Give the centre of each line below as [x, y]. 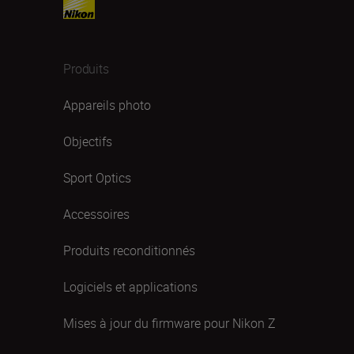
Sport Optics [97, 177]
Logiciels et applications [130, 286]
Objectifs [88, 141]
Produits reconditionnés [129, 250]
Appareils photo [107, 105]
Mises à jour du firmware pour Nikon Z [169, 323]
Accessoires [96, 214]
